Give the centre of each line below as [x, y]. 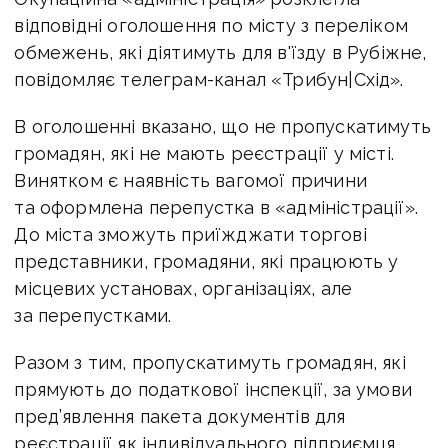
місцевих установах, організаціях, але [183, 288]
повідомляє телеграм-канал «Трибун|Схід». [209, 79]
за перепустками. [93, 315]
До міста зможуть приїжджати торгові [190, 234]
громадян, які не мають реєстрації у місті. [204, 153]
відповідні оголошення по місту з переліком [211, 25]
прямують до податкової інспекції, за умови [213, 389]
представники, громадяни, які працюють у [206, 261]
